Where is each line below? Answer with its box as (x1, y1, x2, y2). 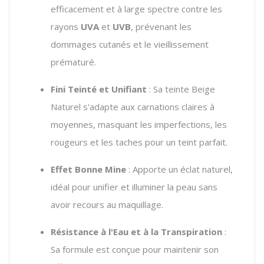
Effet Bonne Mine (51, 163, 126, 175)
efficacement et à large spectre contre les (51, 2, 222, 15)
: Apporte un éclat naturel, (126, 163, 233, 175)
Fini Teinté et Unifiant (51, 82, 147, 95)
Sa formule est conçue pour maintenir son (51, 243, 219, 255)
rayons (51, 20, 81, 32)
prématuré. (51, 55, 96, 68)
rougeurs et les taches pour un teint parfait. (51, 136, 227, 148)
